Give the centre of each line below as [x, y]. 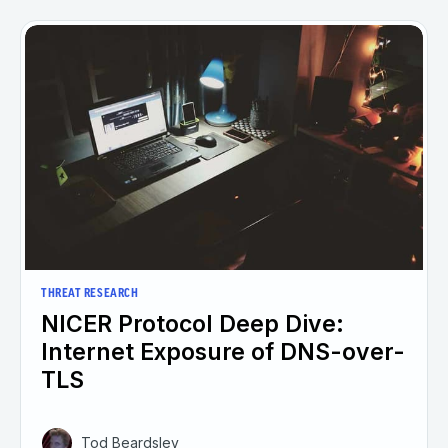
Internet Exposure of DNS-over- [223, 352]
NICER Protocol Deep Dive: [192, 324]
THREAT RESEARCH [90, 294]
